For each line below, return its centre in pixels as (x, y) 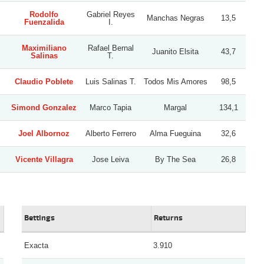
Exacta (37, 245)
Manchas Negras (175, 18)
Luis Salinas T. (110, 81)
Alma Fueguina (175, 133)
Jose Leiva (110, 159)
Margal (175, 107)
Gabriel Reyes (110, 14)
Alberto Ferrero (110, 133)
